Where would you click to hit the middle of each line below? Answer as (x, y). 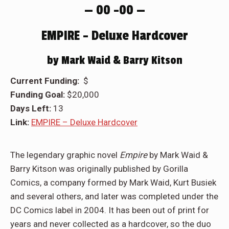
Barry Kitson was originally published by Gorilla (99, 169)
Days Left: (32, 109)
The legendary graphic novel (64, 155)
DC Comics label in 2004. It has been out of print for (110, 210)
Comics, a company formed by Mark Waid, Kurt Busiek (113, 183)
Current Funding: (47, 81)
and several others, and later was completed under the (114, 197)
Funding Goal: (39, 95)
